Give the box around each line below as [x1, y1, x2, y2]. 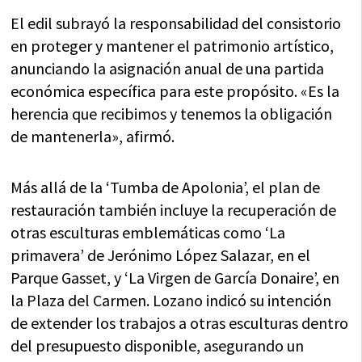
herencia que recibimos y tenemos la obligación [11, 103, 333, 124]
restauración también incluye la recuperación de [11, 200, 337, 221]
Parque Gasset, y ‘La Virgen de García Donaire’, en [11, 267, 340, 288]
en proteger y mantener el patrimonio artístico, [11, 36, 335, 57]
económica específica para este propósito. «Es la [11, 81, 340, 102]
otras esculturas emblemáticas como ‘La [11, 222, 286, 243]
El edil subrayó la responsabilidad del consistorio [11, 13, 342, 34]
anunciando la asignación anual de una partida [11, 58, 325, 79]
